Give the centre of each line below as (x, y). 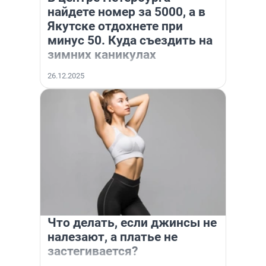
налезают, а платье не (113, 237)
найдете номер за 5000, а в (126, 12)
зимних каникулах (102, 55)
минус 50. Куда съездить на (130, 40)
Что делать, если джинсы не (132, 223)
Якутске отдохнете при (115, 26)
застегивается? (93, 251)
